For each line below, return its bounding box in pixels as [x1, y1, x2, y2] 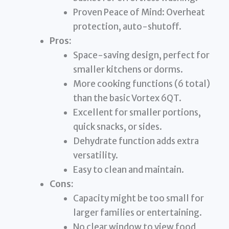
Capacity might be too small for [73, 192, 204, 204]
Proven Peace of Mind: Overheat [73, 6, 205, 18]
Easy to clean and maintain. [73, 164, 184, 175]
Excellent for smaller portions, [73, 106, 201, 118]
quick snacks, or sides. [73, 121, 162, 132]
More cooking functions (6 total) [73, 78, 210, 89]
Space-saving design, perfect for [73, 49, 210, 61]
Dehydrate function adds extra [73, 135, 199, 147]
